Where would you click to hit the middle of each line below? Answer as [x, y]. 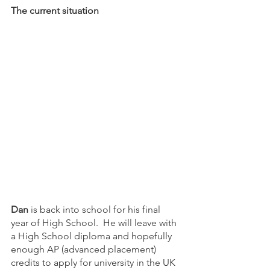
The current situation [55, 11]
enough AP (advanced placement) [85, 250]
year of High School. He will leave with [95, 223]
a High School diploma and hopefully [93, 236]
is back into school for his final [96, 210]
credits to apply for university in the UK [94, 263]
